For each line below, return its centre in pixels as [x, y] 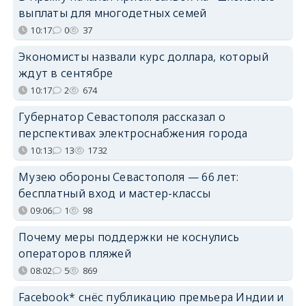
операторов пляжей [75, 254]
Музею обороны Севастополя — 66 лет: [128, 177]
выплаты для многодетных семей [112, 13]
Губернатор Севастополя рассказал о [122, 117]
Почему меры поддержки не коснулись [129, 237]
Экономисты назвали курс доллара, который [143, 57]
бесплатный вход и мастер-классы [114, 194]
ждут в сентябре [66, 73]
